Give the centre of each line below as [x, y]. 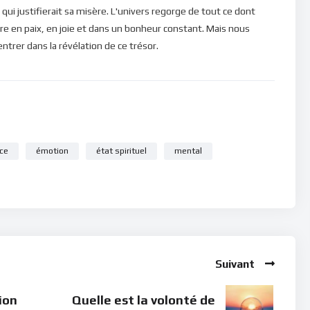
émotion [52, 151]
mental [188, 151]
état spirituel [121, 151]
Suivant [235, 264]
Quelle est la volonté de [144, 300]
